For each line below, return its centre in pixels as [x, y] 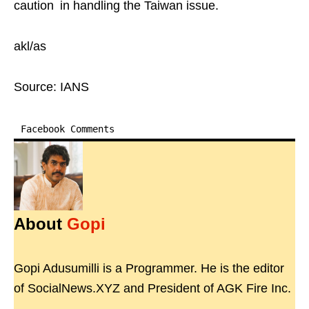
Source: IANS [51, 87]
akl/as [30, 46]
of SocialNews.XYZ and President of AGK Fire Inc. [152, 288]
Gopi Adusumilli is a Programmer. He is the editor [149, 268]
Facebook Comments [68, 129]
